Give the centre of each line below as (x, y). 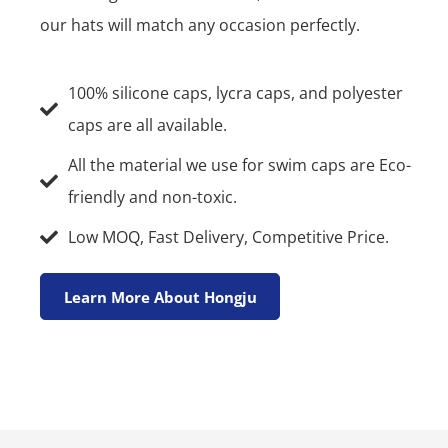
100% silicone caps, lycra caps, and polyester (235, 93)
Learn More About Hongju (160, 296)
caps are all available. (147, 125)
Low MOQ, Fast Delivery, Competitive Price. (228, 237)
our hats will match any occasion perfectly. (200, 25)
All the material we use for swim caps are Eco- (239, 165)
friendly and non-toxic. (152, 197)
